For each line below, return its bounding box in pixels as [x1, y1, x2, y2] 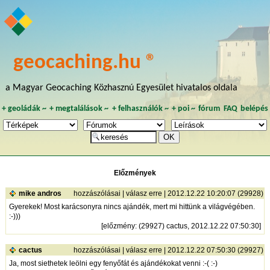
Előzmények [114, 168, 156, 177]
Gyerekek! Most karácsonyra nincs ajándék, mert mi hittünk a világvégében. [8, 202, 255, 211]
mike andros [18, 189, 61, 198]
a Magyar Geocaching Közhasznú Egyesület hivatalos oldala [5, 83, 237, 93]
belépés [240, 104, 269, 113]
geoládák [7, 104, 40, 113]
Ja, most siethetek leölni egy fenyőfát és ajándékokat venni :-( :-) [8, 259, 218, 268]
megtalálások [55, 104, 103, 113]
